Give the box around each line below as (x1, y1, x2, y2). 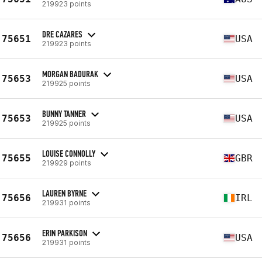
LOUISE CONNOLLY (42, 147, 95, 159)
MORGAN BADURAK (42, 68, 98, 80)
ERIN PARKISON (42, 227, 87, 239)
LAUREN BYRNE (42, 187, 87, 199)
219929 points (42, 158, 91, 167)
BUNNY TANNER (42, 108, 86, 119)
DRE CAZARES (42, 28, 82, 40)
